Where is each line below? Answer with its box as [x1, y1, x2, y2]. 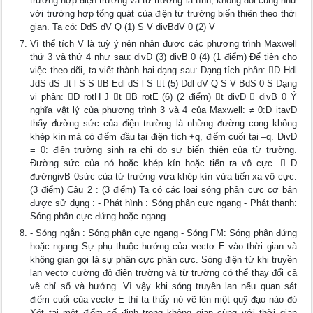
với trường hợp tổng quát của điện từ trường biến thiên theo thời [30, 8, 297, 19]
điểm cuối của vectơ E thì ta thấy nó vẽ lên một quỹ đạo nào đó [30, 294, 297, 305]
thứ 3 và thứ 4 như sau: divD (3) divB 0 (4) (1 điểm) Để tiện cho [30, 52, 297, 62]
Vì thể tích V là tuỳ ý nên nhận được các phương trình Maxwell [30, 38, 297, 49]
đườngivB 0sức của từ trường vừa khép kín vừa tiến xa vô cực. [30, 171, 297, 182]
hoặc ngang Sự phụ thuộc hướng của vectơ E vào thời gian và [30, 241, 297, 252]
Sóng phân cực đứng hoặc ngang [30, 211, 166, 221]
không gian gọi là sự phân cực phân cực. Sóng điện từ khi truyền [30, 254, 297, 265]
